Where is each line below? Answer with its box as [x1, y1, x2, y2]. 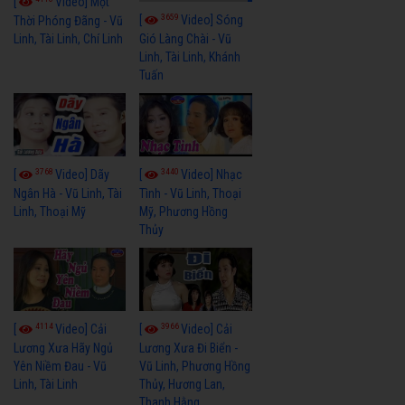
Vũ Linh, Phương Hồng [139, 358, 251, 373]
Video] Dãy [55, 166, 109, 182]
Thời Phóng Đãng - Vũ [14, 13, 123, 28]
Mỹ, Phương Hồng [139, 203, 229, 219]
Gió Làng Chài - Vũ [139, 31, 232, 46]
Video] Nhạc [181, 166, 243, 182]
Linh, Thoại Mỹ [14, 203, 86, 219]
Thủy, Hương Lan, [139, 376, 226, 391]
